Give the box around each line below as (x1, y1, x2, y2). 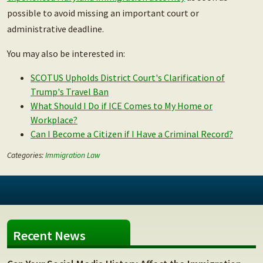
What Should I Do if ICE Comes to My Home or (31, 100, 213, 112)
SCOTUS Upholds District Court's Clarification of (31, 72, 225, 84)
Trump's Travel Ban (31, 86, 109, 98)
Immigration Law (45, 150, 100, 161)
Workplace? (31, 114, 77, 126)
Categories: (7, 150, 45, 161)
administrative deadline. (7, 23, 104, 35)
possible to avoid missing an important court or (7, 7, 199, 19)
